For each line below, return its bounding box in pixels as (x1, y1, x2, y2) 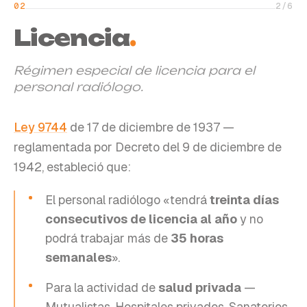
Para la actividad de (45, 279, 158, 295)
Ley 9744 (14, 119, 67, 135)
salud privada (158, 279, 241, 295)
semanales (45, 249, 112, 265)
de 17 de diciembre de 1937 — (70, 119, 234, 135)
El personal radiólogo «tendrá (45, 191, 210, 208)
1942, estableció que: (14, 158, 131, 175)
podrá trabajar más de (45, 230, 168, 246)
